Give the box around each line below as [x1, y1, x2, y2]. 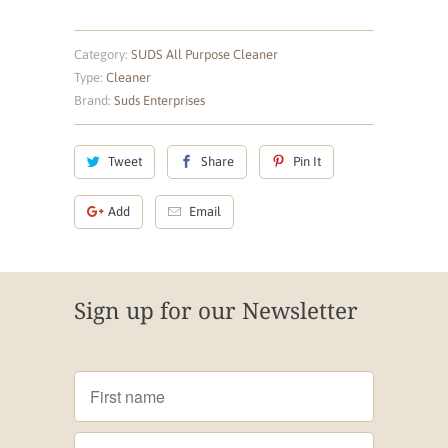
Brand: [74, 93, 111, 108]
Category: [74, 47, 128, 62]
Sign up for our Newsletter [74, 295, 358, 326]
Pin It [292, 154, 321, 169]
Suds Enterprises [114, 93, 205, 108]
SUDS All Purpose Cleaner [131, 47, 278, 62]
